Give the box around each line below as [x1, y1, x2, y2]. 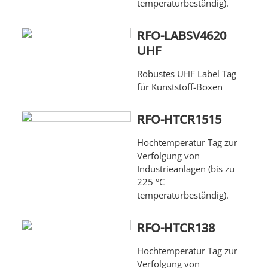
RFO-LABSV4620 [136, 28, 226, 44]
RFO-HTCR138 [136, 220, 215, 236]
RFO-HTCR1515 [136, 111, 221, 128]
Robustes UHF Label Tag [136, 68, 236, 80]
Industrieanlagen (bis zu [136, 163, 234, 175]
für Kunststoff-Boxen [136, 81, 223, 93]
